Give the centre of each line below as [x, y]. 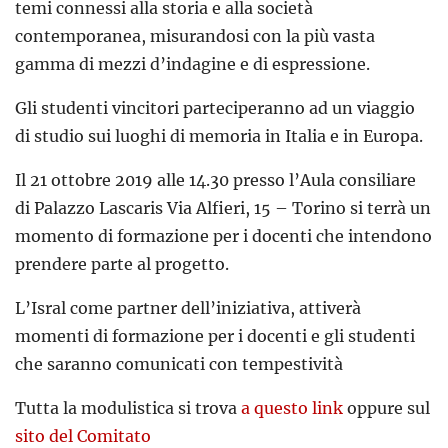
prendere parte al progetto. [122, 264]
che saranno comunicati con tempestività [179, 364]
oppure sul [386, 408]
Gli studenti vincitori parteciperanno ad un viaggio [215, 108]
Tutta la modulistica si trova [128, 408]
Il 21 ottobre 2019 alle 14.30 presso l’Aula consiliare [215, 180]
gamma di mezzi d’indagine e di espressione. [192, 64]
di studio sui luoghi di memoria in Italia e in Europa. [219, 136]
